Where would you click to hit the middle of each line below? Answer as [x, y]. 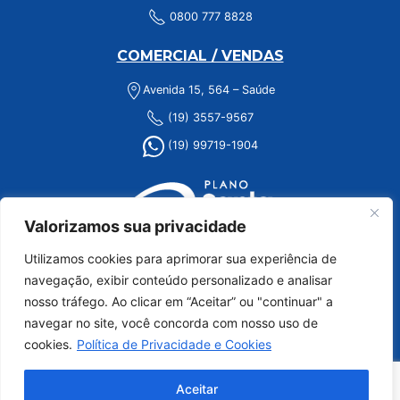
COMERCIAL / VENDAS [200, 56]
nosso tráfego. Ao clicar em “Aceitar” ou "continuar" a [179, 301]
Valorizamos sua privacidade [135, 226]
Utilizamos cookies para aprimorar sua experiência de [180, 258]
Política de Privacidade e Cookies [174, 344]
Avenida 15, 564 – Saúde [209, 90]
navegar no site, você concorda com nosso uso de [171, 323]
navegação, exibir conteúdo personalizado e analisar [178, 280]
